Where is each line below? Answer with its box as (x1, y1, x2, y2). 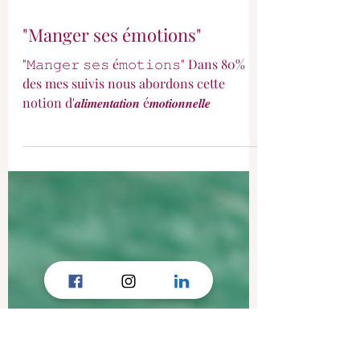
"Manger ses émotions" (22, 95, 202, 119)
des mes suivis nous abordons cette (22, 147, 225, 164)
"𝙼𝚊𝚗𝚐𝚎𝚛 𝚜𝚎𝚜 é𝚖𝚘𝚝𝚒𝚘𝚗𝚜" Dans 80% (22, 128, 245, 145)
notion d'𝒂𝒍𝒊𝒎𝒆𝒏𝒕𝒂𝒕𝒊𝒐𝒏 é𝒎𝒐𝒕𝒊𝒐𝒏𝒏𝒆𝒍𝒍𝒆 (22, 166, 211, 183)
